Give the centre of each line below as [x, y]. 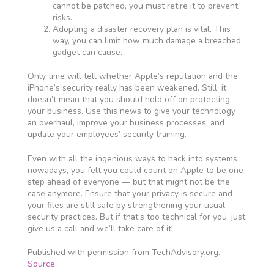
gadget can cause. [87, 52]
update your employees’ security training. [107, 135]
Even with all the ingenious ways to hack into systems [132, 158]
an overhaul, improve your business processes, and [126, 123]
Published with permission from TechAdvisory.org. [124, 253]
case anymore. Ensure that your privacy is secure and [130, 193]
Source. [42, 264]
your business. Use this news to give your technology [131, 111]
